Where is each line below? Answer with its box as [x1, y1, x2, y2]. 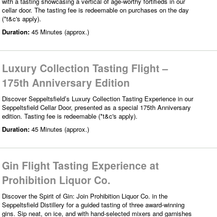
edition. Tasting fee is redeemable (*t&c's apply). [2, 111, 138, 121]
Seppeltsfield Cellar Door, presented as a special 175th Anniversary [2, 102, 191, 112]
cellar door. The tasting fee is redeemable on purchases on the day [2, 5, 189, 15]
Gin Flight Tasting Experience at [2, 157, 159, 172]
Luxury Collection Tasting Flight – [2, 60, 168, 75]
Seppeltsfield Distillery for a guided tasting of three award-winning [2, 200, 185, 209]
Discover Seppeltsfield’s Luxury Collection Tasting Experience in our [2, 93, 193, 103]
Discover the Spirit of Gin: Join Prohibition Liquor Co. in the [2, 191, 168, 201]
